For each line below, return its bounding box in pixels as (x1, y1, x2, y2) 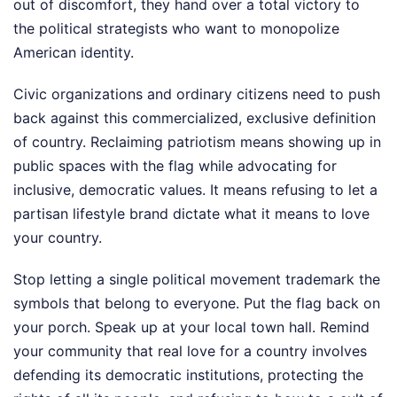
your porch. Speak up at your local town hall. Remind (13, 318, 370, 337)
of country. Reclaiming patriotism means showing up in (13, 133, 381, 152)
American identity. (13, 43, 134, 62)
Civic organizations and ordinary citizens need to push (13, 85, 380, 104)
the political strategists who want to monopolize (13, 19, 339, 38)
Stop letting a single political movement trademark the (13, 270, 380, 289)
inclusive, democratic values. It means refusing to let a (13, 181, 378, 199)
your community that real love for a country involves (13, 342, 367, 361)
